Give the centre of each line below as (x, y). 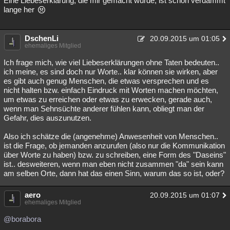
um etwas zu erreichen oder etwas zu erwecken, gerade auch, (108, 99)
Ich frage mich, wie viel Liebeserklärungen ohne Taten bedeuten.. (111, 62)
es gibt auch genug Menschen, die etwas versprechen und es (106, 81)
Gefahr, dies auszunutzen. (47, 118)
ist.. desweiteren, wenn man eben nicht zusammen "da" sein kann (113, 164)
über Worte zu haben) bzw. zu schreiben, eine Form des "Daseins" (115, 155)
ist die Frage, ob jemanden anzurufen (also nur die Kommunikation (114, 146)
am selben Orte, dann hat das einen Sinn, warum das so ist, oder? (114, 173)
